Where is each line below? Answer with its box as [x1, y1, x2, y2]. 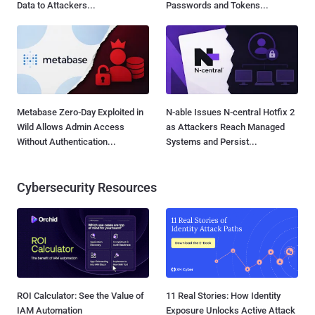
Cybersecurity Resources [17, 180, 157, 195]
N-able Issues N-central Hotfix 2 [166, 107, 295, 118]
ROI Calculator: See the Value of [17, 290, 144, 301]
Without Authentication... [17, 136, 116, 148]
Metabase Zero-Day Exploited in [17, 107, 143, 118]
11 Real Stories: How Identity [166, 290, 281, 301]
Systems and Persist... [166, 136, 257, 148]
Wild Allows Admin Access [17, 122, 124, 133]
